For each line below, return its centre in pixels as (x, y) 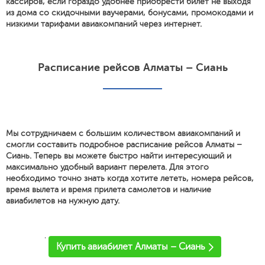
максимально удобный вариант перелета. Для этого (107, 167)
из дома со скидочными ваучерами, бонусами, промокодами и (130, 13)
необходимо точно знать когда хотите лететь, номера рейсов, (130, 178)
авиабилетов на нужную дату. (63, 201)
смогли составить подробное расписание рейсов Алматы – (124, 145)
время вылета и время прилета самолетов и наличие (109, 190)
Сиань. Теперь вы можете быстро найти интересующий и (119, 156)
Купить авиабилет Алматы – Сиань (130, 247)
